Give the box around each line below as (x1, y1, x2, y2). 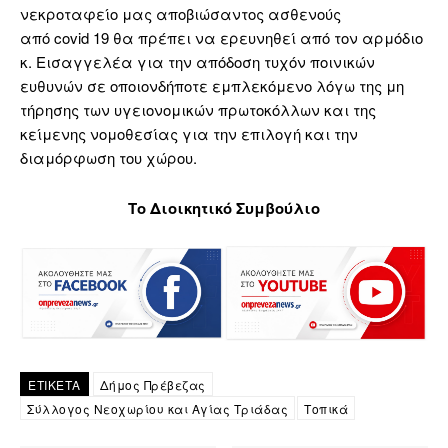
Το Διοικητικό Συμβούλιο (128, 197, 320, 220)
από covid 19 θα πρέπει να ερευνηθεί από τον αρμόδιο (20, 27, 423, 49)
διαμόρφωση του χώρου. (20, 147, 197, 169)
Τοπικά (304, 399, 348, 417)
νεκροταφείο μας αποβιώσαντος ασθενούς (20, 3, 341, 25)
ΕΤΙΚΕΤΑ (28, 375, 81, 393)
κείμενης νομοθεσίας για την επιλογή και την (20, 123, 358, 145)
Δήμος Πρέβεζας (99, 375, 206, 393)
